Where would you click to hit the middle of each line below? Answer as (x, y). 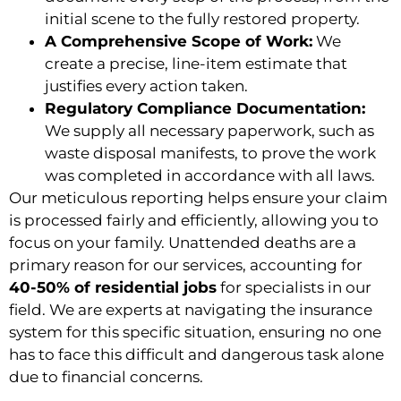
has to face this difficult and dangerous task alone (196, 354)
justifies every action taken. (146, 85)
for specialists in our (294, 287)
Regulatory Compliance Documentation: (205, 108)
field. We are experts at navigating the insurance (191, 309)
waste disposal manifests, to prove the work (210, 153)
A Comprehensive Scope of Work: (179, 41)
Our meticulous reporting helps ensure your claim (198, 197)
